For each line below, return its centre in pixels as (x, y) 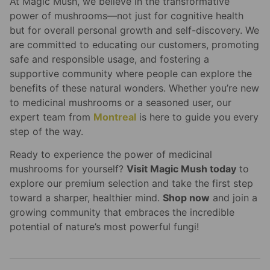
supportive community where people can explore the (131, 73)
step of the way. (46, 131)
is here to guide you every (197, 117)
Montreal (115, 117)
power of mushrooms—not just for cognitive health (127, 15)
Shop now (186, 198)
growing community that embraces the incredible (122, 212)
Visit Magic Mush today (181, 169)
